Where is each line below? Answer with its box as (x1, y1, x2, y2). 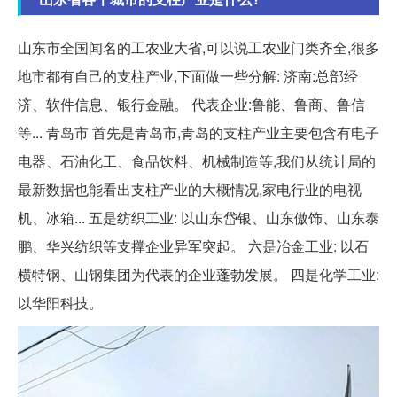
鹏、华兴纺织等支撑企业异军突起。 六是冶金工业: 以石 (18, 236, 369, 257)
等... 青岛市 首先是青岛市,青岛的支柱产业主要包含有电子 (18, 122, 379, 144)
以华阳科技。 (18, 292, 103, 314)
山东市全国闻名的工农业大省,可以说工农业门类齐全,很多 (18, 37, 379, 58)
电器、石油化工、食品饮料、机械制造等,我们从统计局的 (18, 151, 376, 172)
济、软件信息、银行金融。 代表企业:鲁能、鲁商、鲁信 (18, 94, 365, 115)
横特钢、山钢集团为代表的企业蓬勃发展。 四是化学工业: (18, 264, 379, 285)
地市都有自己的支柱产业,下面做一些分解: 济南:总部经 (18, 66, 358, 87)
